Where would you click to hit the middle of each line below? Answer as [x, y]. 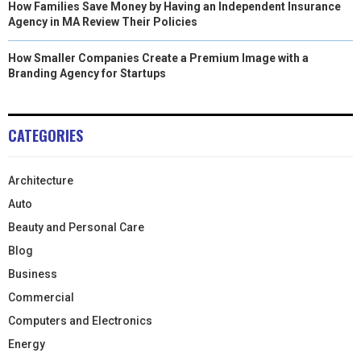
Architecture [41, 180]
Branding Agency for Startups [87, 73]
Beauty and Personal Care [76, 227]
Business [33, 274]
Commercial [41, 297]
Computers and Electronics [80, 320]
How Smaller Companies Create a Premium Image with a [158, 58]
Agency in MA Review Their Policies [103, 21]
